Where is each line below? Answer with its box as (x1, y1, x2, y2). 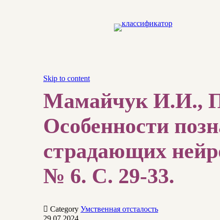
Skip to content (43, 74, 90, 82)
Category (50, 204, 81, 213)
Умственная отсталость (81, 204, 158, 213)
